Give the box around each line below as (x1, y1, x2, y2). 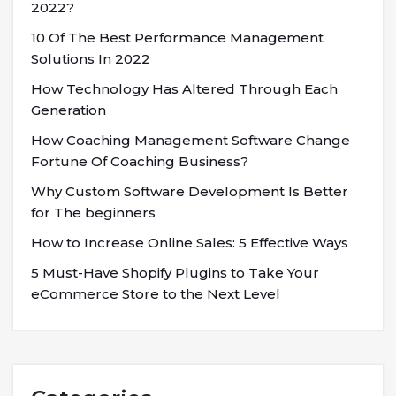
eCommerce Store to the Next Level (31, 286, 280, 303)
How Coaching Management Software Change (31, 132, 350, 149)
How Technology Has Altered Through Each (31, 80, 338, 98)
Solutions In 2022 (31, 50, 150, 68)
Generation (31, 102, 106, 119)
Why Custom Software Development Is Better (31, 183, 348, 201)
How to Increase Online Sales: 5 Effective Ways (31, 234, 348, 252)
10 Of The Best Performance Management (31, 29, 324, 47)
